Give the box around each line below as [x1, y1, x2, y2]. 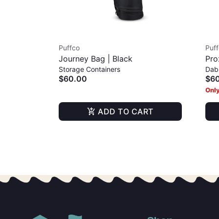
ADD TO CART [98, 107, 153, 116]
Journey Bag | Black [59, 54, 132, 64]
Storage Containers [59, 65, 120, 73]
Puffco [59, 44, 80, 52]
